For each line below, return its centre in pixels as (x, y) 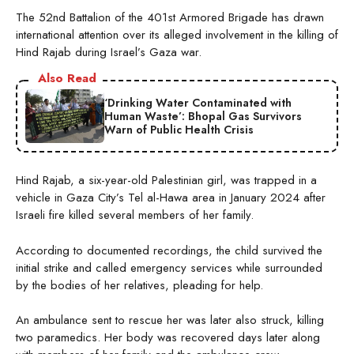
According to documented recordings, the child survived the (169, 250)
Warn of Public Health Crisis (179, 129)
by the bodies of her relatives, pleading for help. (139, 285)
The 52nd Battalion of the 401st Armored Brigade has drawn (170, 18)
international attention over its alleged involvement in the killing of (177, 35)
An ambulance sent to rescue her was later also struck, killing (170, 320)
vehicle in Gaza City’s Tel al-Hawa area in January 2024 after (171, 198)
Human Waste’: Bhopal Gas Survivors (203, 116)
